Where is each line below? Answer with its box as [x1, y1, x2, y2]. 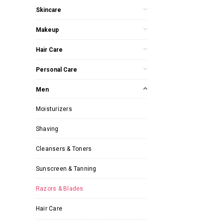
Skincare [36, 6, 61, 13]
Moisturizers [36, 105, 72, 112]
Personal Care [36, 66, 77, 73]
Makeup [36, 26, 59, 33]
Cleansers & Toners [36, 145, 92, 152]
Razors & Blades [36, 185, 84, 192]
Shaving [36, 125, 59, 132]
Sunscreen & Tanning [36, 165, 97, 172]
